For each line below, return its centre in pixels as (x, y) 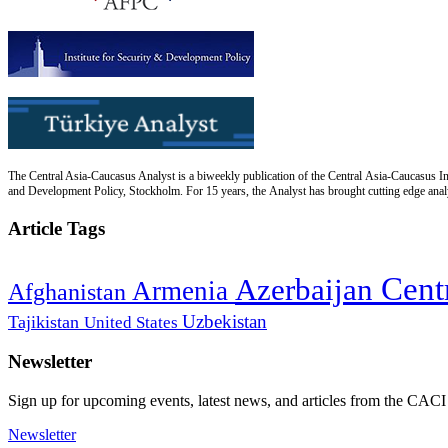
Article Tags (56, 228)
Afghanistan (70, 291)
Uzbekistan (224, 321)
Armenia (183, 290)
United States (133, 322)
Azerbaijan (308, 289)
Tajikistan (46, 321)
